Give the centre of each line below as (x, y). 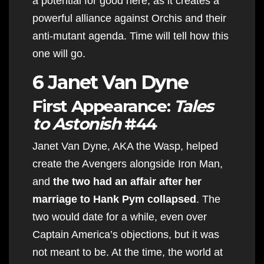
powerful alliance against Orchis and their (129, 18)
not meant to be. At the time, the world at (128, 252)
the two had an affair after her (127, 181)
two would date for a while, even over (120, 217)
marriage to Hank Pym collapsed (114, 199)
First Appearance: (103, 106)
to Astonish (79, 123)
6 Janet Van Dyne (110, 82)
